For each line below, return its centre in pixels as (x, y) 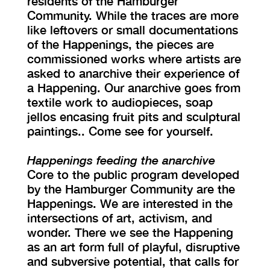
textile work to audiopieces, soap (120, 102)
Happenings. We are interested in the (130, 203)
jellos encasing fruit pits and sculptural (134, 116)
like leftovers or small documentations (133, 29)
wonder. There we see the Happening (130, 232)
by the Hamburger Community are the (131, 188)
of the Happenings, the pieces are (121, 44)
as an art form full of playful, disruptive (133, 246)
